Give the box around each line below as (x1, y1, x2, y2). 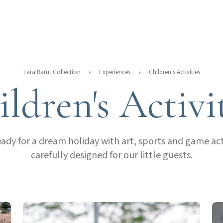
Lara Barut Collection (23, 68, 81, 77)
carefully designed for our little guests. (30, 148, 193, 162)
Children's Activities (148, 68, 200, 77)
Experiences (99, 68, 130, 77)
